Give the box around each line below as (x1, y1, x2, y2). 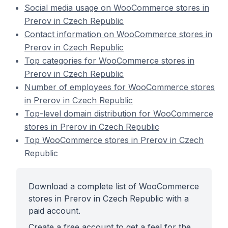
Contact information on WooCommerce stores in (24, 29, 212, 39)
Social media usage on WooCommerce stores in (24, 3, 209, 13)
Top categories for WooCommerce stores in (24, 55, 194, 66)
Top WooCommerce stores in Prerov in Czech (24, 135, 204, 145)
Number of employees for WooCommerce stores (24, 82, 215, 92)
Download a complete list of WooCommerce (28, 181, 199, 191)
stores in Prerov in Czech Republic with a (28, 193, 189, 204)
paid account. (28, 206, 80, 216)
